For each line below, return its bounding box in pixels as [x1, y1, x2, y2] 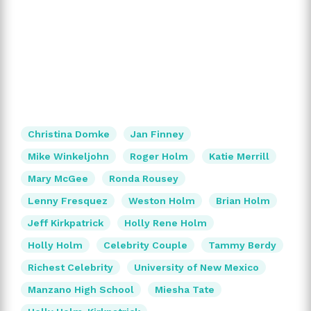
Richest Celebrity [28, 261, 113, 273]
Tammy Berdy [208, 239, 276, 251]
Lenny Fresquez [28, 194, 108, 206]
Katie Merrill [209, 150, 269, 162]
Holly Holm [28, 239, 83, 251]
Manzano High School [28, 283, 134, 295]
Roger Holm [130, 150, 188, 162]
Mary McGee [28, 172, 88, 184]
